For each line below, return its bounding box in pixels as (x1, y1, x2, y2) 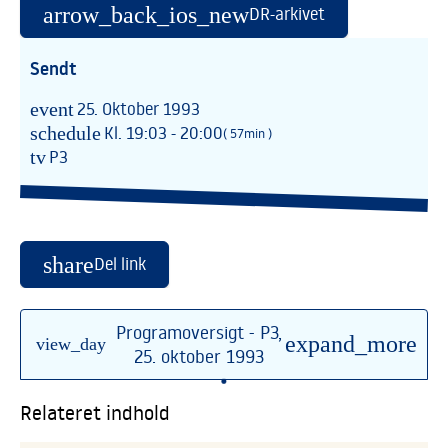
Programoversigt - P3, (115, 320, 282, 345)
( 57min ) (223, 125, 272, 142)
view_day (36, 334, 106, 355)
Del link (94, 253, 146, 276)
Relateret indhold (20, 399, 170, 426)
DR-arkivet (249, 3, 325, 26)
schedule (30, 122, 101, 145)
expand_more (285, 331, 417, 358)
